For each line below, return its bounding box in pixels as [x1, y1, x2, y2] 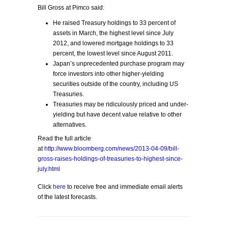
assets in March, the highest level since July [53, 30, 174, 37]
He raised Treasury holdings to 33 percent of [53, 19, 176, 26]
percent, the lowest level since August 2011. [53, 50, 173, 57]
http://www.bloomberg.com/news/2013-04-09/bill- [44, 145, 179, 152]
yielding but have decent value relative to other [53, 111, 182, 118]
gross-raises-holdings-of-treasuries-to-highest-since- [38, 155, 183, 162]
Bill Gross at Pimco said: [38, 4, 104, 11]
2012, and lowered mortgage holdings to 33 [53, 40, 174, 47]
